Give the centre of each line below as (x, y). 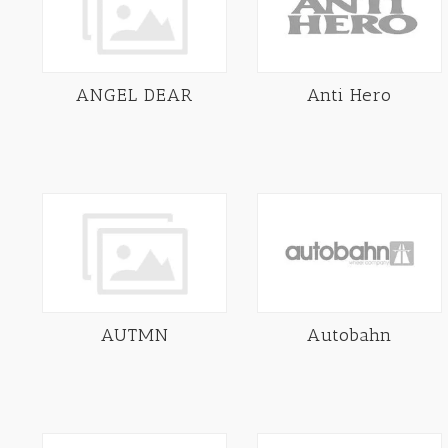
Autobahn (349, 334)
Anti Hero (349, 94)
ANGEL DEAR (134, 94)
